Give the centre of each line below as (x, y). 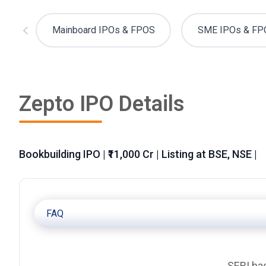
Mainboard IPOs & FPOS (103, 30)
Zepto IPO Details (102, 104)
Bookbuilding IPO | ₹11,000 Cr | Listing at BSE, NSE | (138, 154)
